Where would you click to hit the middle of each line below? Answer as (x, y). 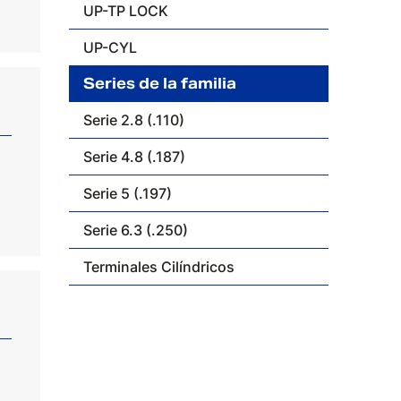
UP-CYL (111, 47)
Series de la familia (160, 84)
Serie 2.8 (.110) (134, 120)
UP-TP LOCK (126, 11)
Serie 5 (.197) (128, 193)
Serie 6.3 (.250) (136, 230)
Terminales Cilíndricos (159, 267)
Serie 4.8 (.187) (135, 157)
